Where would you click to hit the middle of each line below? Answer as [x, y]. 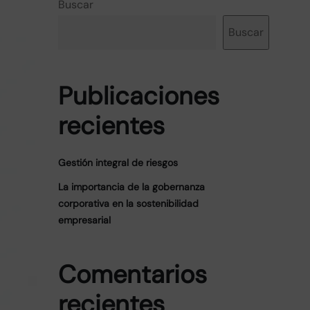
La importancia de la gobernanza [131, 187]
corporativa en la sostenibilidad [128, 203]
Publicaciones [138, 96]
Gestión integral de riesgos [118, 163]
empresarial [84, 220]
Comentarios [132, 274]
